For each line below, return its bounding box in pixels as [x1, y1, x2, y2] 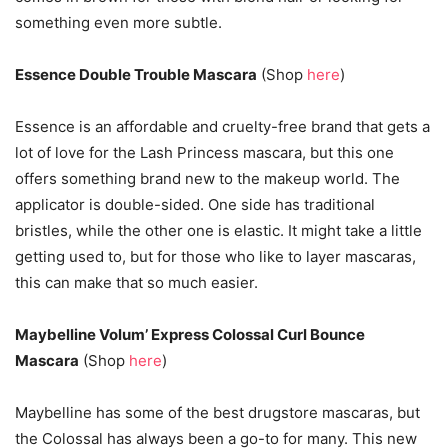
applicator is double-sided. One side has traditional [15, 195, 375, 214]
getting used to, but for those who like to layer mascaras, [15, 247, 416, 266]
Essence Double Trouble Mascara [15, 65, 257, 84]
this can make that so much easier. [15, 273, 258, 292]
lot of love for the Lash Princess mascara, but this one [15, 143, 394, 162]
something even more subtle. [15, 13, 222, 32]
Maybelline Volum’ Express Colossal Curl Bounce [15, 325, 365, 344]
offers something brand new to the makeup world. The [15, 169, 400, 188]
